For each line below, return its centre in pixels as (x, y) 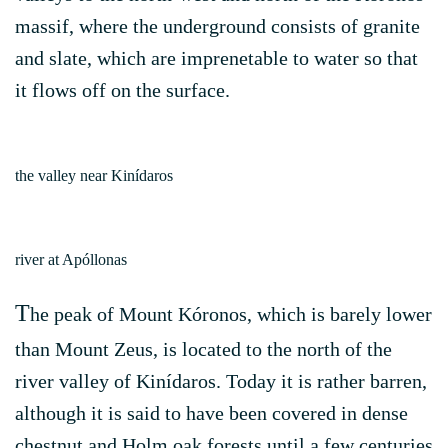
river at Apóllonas (71, 259)
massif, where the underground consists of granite (217, 26)
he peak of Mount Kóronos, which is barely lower (231, 314)
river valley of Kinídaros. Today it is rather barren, (221, 381)
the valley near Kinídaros (94, 175)
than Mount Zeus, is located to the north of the (203, 349)
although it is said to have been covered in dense (211, 413)
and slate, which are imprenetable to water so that (216, 58)
